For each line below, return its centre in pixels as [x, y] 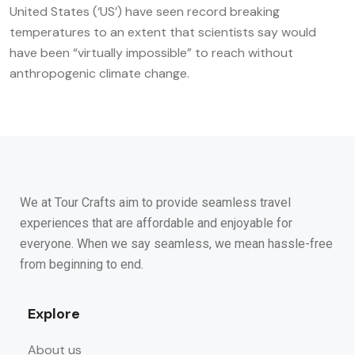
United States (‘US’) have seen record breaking [145, 11]
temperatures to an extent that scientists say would [163, 32]
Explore [54, 313]
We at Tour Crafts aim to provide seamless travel [155, 202]
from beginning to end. [82, 264]
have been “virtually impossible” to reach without [151, 52]
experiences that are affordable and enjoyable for [156, 223]
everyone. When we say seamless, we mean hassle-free [176, 243]
